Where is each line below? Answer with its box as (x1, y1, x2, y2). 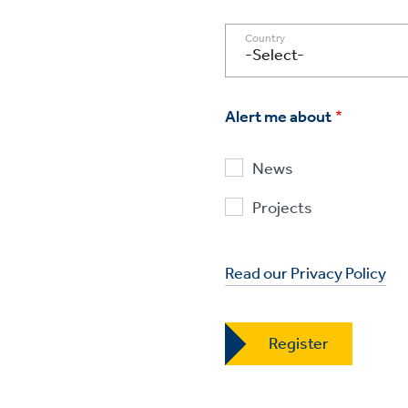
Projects (252, 192, 312, 224)
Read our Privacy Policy (225, 258, 386, 290)
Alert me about (225, 101, 331, 133)
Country (245, 27, 285, 50)
